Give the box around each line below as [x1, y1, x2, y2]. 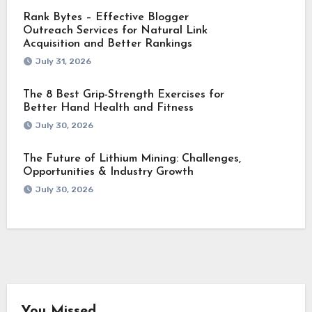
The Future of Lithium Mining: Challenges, [22, 153, 241, 164]
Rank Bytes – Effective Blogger [22, 11, 189, 23]
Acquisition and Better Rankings [22, 38, 192, 49]
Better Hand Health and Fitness [22, 102, 194, 114]
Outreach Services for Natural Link [22, 24, 208, 36]
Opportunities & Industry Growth [22, 166, 194, 178]
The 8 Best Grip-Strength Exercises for [22, 88, 224, 100]
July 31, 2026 [35, 56, 91, 66]
